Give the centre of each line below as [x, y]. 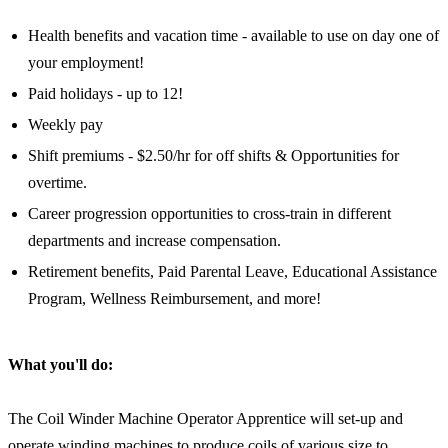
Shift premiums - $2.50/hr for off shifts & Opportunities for [213, 155]
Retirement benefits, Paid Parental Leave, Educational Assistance [232, 271]
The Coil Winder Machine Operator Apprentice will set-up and [205, 418]
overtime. [57, 182]
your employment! [86, 62]
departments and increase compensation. [154, 240]
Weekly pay [65, 124]
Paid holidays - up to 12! [105, 93]
